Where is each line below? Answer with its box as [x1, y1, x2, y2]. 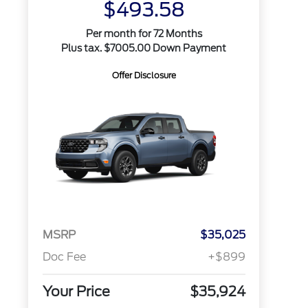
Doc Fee [42, 250, 86, 264]
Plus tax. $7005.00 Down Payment [61, 43, 227, 54]
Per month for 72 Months [85, 28, 202, 39]
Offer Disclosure [111, 70, 176, 80]
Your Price [42, 283, 110, 300]
